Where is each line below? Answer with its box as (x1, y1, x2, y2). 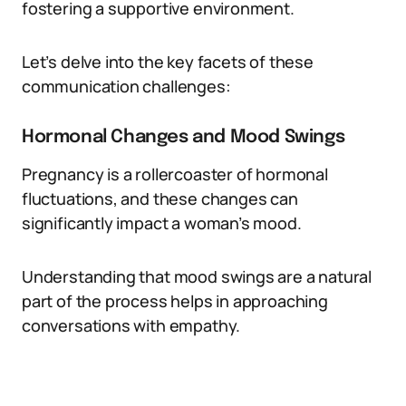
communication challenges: (22, 75, 231, 97)
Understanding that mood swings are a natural (22, 266, 372, 287)
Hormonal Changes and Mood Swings (22, 128, 345, 147)
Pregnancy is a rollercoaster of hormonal (22, 163, 328, 185)
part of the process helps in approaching (22, 290, 328, 312)
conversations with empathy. (22, 314, 241, 336)
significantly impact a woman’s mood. (22, 212, 302, 234)
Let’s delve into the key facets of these (22, 51, 314, 72)
